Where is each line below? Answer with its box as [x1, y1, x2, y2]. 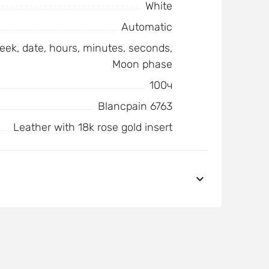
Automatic [121, 20, 172, 34]
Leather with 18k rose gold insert [13, 121, 172, 134]
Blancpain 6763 [97, 100, 172, 113]
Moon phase [112, 58, 172, 71]
